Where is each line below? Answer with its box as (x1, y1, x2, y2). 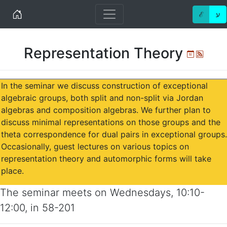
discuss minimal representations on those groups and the (1, 117, 220, 127)
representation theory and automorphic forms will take (1, 154, 211, 164)
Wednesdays (110, 186, 171, 199)
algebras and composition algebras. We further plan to (1, 105, 211, 115)
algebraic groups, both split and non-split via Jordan (1, 93, 203, 103)
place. (1, 166, 24, 176)
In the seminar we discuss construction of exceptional (1, 81, 208, 91)
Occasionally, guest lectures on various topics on (1, 141, 189, 152)
